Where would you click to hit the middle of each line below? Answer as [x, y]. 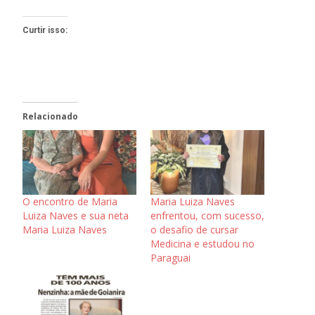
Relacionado [50, 116]
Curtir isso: [45, 30]
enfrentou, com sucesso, [207, 216]
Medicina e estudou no [202, 244]
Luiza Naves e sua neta [76, 216]
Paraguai [171, 258]
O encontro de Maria [70, 202]
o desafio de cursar [194, 230]
